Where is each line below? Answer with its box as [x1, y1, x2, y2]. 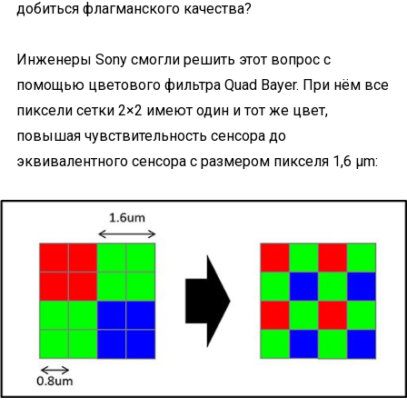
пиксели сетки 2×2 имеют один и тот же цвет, [16, 102, 328, 119]
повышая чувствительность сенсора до [16, 127, 286, 144]
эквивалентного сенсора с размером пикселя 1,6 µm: [16, 153, 378, 170]
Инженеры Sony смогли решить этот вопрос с [16, 51, 331, 68]
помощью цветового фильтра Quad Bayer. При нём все [16, 76, 389, 94]
